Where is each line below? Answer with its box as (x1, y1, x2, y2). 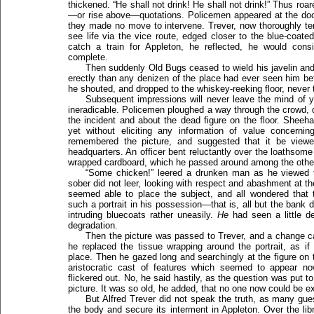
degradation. (68, 220, 118, 231)
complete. (68, 52, 108, 62)
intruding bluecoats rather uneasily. (68, 210, 217, 220)
